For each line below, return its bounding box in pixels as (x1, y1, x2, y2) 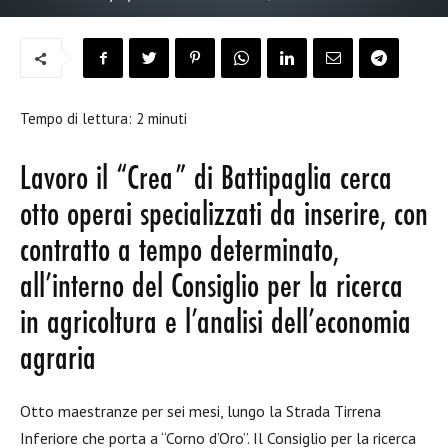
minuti (148, 109, 187, 128)
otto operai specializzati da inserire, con (20, 198, 428, 234)
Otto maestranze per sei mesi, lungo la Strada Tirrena (20, 401, 381, 421)
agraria (20, 342, 96, 378)
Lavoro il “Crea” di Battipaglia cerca (20, 162, 392, 198)
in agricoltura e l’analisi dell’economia (20, 306, 411, 342)
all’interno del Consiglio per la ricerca (20, 270, 403, 306)
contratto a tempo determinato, (20, 234, 339, 270)
